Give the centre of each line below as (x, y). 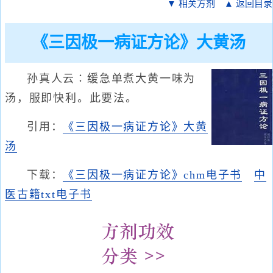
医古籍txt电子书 (49, 194)
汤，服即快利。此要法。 (71, 98)
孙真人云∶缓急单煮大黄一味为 (112, 79)
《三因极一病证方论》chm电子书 (153, 175)
